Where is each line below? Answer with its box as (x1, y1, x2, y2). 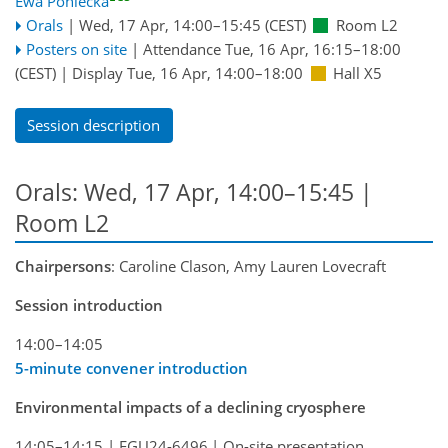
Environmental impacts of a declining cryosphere (15, 397, 366, 418)
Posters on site (25, 39, 127, 60)
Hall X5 (333, 63, 382, 84)
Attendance (142, 39, 225, 60)
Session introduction (15, 295, 163, 316)
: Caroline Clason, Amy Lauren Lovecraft (111, 256, 386, 277)
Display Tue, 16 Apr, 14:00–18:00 (72, 63, 303, 84)
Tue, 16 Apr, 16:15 (224, 39, 353, 60)
